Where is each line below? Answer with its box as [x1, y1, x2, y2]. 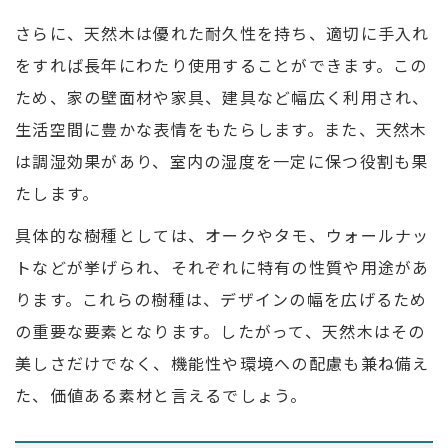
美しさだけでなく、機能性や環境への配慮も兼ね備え [15, 351, 430, 376]
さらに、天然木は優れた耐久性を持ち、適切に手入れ [15, 21, 430, 46]
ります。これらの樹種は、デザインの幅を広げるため [15, 287, 428, 312]
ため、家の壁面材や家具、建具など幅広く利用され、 [15, 85, 430, 110]
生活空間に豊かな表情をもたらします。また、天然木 [15, 117, 428, 142]
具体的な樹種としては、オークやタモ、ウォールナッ [15, 223, 430, 248]
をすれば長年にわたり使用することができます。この [15, 53, 428, 78]
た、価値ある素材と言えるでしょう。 [15, 383, 308, 408]
